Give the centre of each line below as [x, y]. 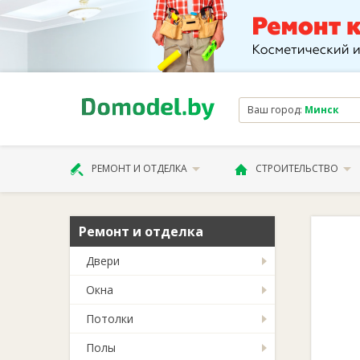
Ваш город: [276, 109]
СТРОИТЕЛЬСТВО [297, 168]
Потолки [110, 319]
